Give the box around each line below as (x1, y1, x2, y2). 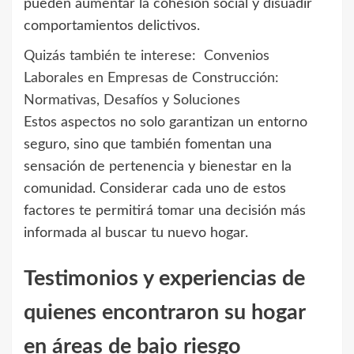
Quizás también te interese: (24, 48, 196, 63)
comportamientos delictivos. (24, 18, 200, 33)
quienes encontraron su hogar (24, 302, 305, 324)
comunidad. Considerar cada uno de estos (24, 181, 286, 196)
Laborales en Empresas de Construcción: (24, 70, 279, 85)
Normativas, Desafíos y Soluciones (24, 92, 240, 107)
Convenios (204, 48, 269, 63)
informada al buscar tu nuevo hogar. (24, 225, 248, 240)
